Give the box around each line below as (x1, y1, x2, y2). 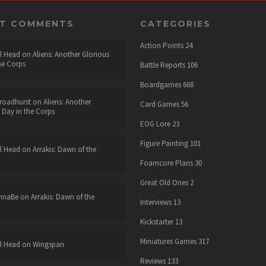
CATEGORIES (140, 18, 211, 29)
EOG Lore (140, 118, 170, 129)
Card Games (140, 99, 179, 109)
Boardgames (140, 79, 181, 90)
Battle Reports (140, 59, 185, 70)
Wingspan (32, 239, 64, 249)
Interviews (140, 197, 172, 207)
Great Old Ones (140, 177, 188, 188)
